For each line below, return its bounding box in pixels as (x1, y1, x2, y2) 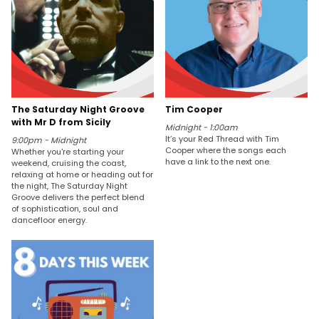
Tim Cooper (165, 103, 224, 115)
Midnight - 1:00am (165, 121, 239, 133)
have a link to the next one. (165, 155, 271, 167)
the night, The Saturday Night (11, 179, 127, 192)
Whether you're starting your (11, 145, 124, 157)
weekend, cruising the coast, (11, 157, 126, 169)
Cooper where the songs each (165, 144, 287, 156)
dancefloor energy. (11, 214, 87, 226)
